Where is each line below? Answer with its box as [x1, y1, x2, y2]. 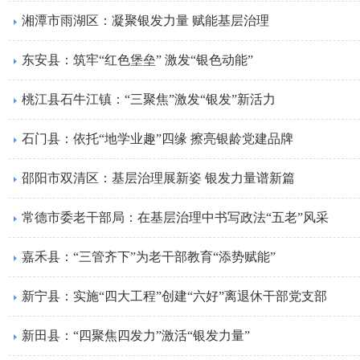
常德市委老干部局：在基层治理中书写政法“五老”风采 [22, 211, 329, 224]
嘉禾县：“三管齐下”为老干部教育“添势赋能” [22, 250, 276, 264]
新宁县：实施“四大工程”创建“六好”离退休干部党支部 [22, 289, 327, 303]
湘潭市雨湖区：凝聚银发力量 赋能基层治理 [22, 14, 269, 27]
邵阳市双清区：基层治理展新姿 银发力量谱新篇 [22, 171, 295, 185]
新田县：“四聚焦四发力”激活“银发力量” [22, 329, 250, 342]
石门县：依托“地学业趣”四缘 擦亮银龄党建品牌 [22, 132, 293, 145]
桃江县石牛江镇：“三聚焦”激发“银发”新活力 [22, 92, 276, 106]
